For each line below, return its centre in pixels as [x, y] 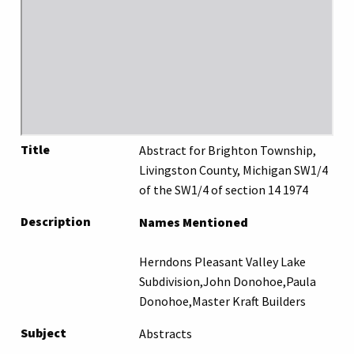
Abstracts [166, 333]
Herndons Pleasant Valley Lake [222, 261]
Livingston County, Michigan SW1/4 [233, 169]
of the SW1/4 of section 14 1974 [224, 189]
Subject [43, 332]
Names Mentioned [194, 222]
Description [56, 221]
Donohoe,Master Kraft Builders [222, 301]
